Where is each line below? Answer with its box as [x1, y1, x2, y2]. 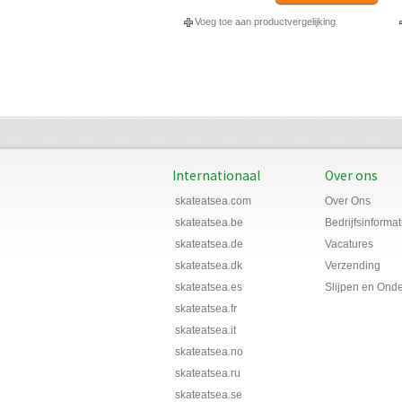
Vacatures [325, 238, 373, 251]
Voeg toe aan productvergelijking [194, 16, 336, 28]
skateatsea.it [175, 324, 236, 337]
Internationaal [172, 167, 260, 185]
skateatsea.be [175, 216, 243, 230]
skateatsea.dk [175, 259, 242, 273]
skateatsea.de [175, 238, 243, 251]
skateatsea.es [175, 281, 242, 294]
